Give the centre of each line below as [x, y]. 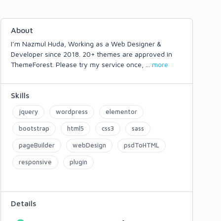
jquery [28, 111]
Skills [20, 95]
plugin [78, 162]
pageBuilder [37, 145]
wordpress [72, 111]
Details [23, 203]
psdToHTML [142, 145]
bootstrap [34, 128]
